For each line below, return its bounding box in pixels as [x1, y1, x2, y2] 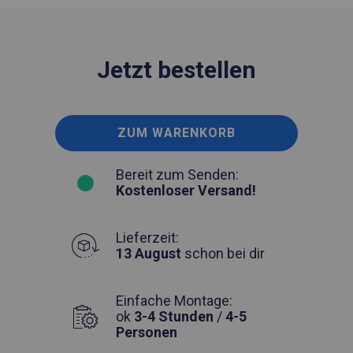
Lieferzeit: [116, 229, 179, 246]
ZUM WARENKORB [117, 124, 236, 140]
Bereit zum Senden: [116, 165, 239, 183]
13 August [116, 244, 181, 262]
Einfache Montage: [116, 292, 232, 309]
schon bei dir [181, 244, 265, 262]
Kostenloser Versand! [116, 181, 256, 199]
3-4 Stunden [134, 307, 214, 325]
